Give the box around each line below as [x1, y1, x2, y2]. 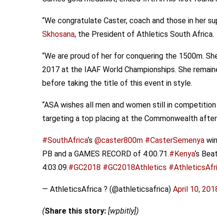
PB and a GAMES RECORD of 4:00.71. [42, 149, 169, 158]
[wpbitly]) [106, 206, 139, 216]
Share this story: [45, 206, 106, 216]
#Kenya [169, 149, 195, 158]
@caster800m [94, 136, 143, 145]
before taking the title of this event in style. [42, 78, 192, 88]
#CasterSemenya [145, 136, 204, 145]
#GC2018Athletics [103, 163, 167, 172]
